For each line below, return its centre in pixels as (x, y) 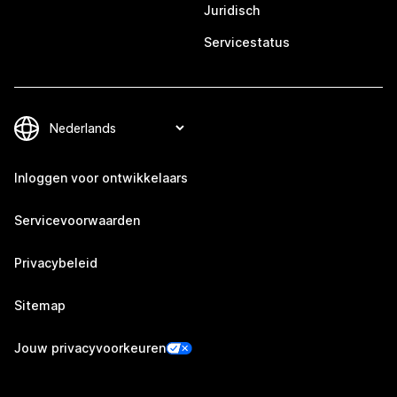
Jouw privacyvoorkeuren (90, 348)
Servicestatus (247, 43)
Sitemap (40, 306)
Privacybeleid (56, 263)
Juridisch (232, 11)
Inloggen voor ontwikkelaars (101, 178)
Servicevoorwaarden (77, 221)
